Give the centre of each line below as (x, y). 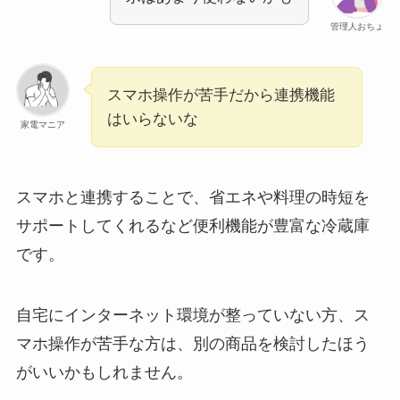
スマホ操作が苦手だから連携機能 (221, 95)
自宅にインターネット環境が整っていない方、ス (192, 315)
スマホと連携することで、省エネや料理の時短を (192, 197)
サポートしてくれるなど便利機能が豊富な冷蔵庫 (192, 225)
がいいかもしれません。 (104, 372)
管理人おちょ (358, 26)
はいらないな (152, 119)
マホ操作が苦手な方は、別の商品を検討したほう (192, 343)
